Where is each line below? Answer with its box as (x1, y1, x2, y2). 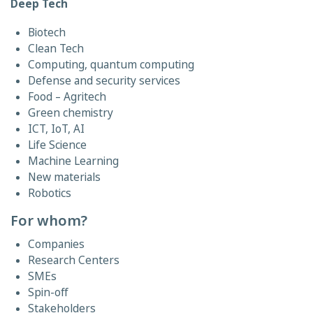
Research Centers (28, 253, 119, 268)
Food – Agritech (28, 89, 106, 104)
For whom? (10, 211, 87, 230)
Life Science (28, 138, 87, 152)
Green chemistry (28, 105, 113, 120)
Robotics (28, 186, 71, 201)
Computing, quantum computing (28, 57, 194, 72)
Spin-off (28, 285, 68, 300)
